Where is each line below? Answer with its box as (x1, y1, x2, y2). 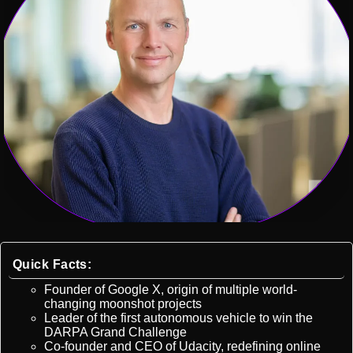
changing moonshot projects (44, 297, 202, 311)
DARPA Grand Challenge (44, 325, 187, 340)
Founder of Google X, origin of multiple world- (44, 283, 297, 297)
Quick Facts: (13, 258, 92, 272)
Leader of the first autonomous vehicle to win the (44, 311, 313, 325)
